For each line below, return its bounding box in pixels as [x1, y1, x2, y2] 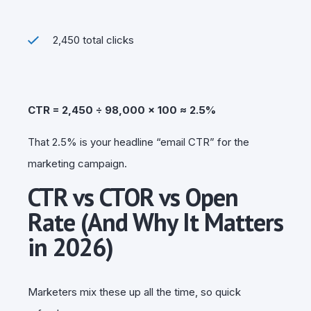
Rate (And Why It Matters [28, 205, 283, 238]
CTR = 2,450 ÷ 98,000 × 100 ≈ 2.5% [28, 103, 216, 117]
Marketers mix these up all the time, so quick [28, 285, 241, 299]
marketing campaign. [28, 156, 127, 170]
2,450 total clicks [53, 33, 134, 47]
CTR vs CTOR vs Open [28, 180, 238, 213]
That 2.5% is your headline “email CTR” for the [28, 135, 249, 149]
